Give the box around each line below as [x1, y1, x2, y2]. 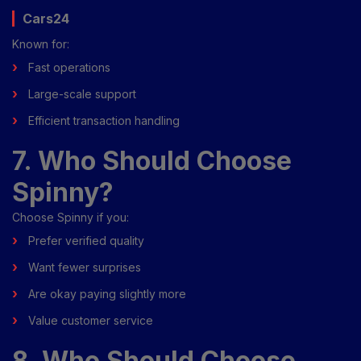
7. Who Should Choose [12, 144, 292, 176]
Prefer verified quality [28, 233, 144, 247]
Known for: [12, 36, 69, 51]
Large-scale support [28, 86, 136, 101]
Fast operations [28, 60, 110, 74]
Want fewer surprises [28, 259, 141, 274]
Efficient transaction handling [28, 113, 180, 127]
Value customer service [28, 313, 153, 327]
